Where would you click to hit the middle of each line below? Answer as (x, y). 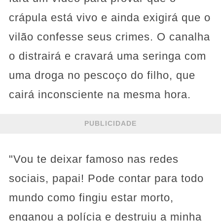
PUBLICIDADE (110, 124)
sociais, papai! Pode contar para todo (106, 178)
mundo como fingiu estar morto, (91, 197)
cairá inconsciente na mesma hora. (100, 94)
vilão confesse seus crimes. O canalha (109, 37)
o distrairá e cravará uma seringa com (107, 56)
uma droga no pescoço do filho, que (102, 75)
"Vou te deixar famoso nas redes (93, 159)
